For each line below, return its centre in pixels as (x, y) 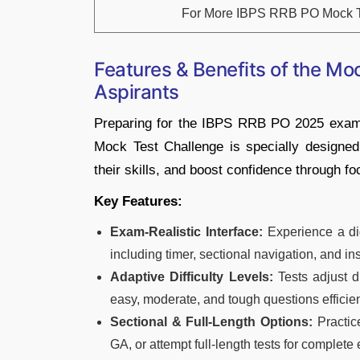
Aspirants (137, 92)
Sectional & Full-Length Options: (214, 322)
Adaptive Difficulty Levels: (194, 277)
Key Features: (138, 201)
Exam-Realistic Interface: (189, 232)
